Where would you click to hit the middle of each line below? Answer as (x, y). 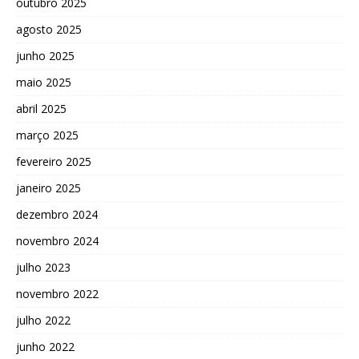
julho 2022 (43, 320)
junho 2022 (45, 346)
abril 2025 (41, 108)
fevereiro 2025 (54, 161)
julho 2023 (43, 267)
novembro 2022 (57, 293)
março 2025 (47, 135)
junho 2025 (45, 55)
